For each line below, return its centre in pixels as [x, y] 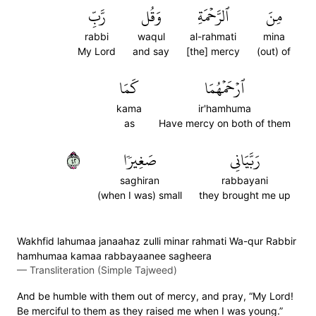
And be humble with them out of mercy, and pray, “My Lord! [155, 296]
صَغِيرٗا [140, 160]
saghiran [140, 180]
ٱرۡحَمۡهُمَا [225, 88]
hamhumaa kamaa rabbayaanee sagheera [114, 256]
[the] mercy [213, 51]
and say [151, 51]
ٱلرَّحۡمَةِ [213, 16]
